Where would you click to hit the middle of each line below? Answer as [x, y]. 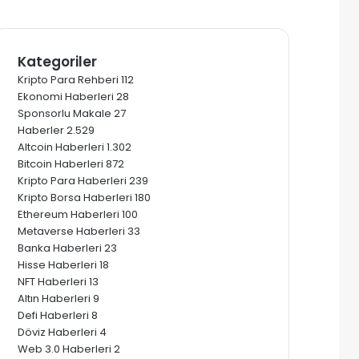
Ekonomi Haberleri [66, 96]
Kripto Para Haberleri [72, 180]
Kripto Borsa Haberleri [75, 197]
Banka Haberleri [60, 248]
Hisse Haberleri [57, 264]
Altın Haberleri [54, 298]
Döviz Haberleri [57, 332]
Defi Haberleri [53, 315]
